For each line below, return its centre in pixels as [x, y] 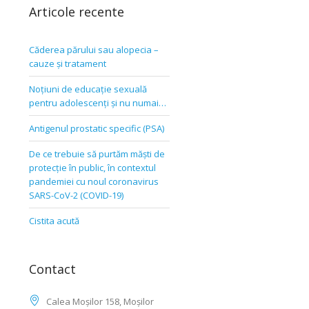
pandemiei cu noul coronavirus [93, 181]
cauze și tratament [67, 63]
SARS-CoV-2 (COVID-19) [76, 195]
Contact [52, 269]
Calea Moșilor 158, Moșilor [100, 301]
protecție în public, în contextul [92, 168]
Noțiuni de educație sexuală [88, 89]
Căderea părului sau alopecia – [93, 50]
